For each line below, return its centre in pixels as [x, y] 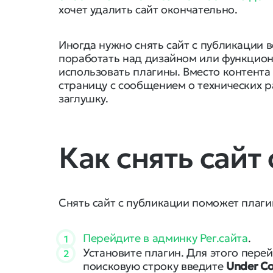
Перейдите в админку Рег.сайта [165, 238]
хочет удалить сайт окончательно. [148, 9]
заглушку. [83, 98]
